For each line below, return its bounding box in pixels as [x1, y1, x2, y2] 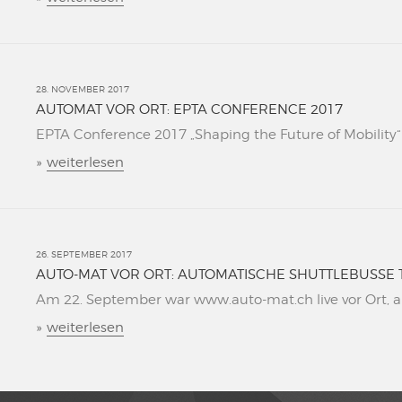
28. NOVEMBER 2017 [36, 83, 129, 94]
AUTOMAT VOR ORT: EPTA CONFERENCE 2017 [36, 101, 343, 118]
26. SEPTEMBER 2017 [36, 249, 132, 259]
